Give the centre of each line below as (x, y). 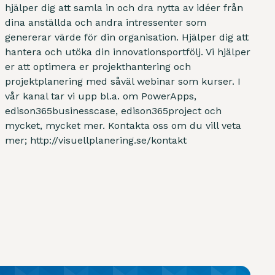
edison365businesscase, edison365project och (113, 110)
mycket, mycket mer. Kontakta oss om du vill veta (123, 125)
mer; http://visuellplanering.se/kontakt (96, 140)
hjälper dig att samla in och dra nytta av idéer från (124, 7)
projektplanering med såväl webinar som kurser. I (123, 81)
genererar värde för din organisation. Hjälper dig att (127, 37)
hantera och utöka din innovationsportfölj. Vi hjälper (128, 52)
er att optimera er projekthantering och (98, 66)
